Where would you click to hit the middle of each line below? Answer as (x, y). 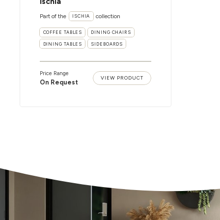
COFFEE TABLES (63, 32)
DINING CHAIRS (111, 32)
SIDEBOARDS (107, 44)
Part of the (53, 16)
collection (108, 16)
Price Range (54, 73)
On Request (59, 82)
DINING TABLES (63, 44)
